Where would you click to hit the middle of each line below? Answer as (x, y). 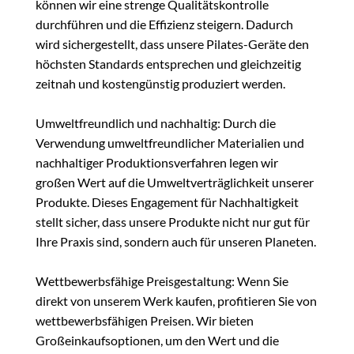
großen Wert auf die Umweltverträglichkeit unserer (175, 183)
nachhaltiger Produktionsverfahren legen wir (157, 163)
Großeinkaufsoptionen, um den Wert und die (157, 341)
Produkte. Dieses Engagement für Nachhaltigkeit (167, 202)
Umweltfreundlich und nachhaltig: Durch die (156, 123)
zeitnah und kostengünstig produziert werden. (160, 84)
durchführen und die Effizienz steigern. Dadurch (164, 24)
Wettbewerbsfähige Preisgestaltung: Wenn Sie (162, 281)
